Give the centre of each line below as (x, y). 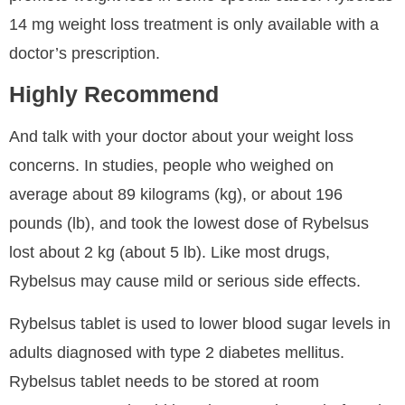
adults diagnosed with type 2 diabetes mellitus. (177, 352)
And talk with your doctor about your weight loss (181, 137)
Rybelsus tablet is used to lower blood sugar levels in (200, 323)
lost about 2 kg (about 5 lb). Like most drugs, (170, 253)
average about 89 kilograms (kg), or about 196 (176, 195)
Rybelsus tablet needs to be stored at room (164, 381)
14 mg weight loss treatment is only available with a (194, 24)
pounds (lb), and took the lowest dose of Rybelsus (189, 224)
